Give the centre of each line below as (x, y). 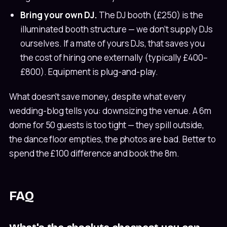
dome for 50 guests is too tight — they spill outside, (107, 125)
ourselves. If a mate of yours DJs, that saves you (112, 44)
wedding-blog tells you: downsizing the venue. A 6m (110, 110)
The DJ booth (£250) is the (150, 15)
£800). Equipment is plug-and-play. (89, 72)
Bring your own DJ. (59, 15)
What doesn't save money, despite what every (98, 96)
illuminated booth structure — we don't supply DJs (117, 29)
